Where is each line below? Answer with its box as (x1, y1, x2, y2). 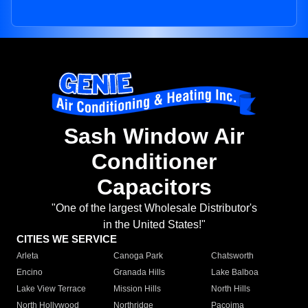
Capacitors (96, 175, 212, 200)
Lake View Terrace (16, 284, 86, 294)
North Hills (210, 284, 250, 294)
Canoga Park (113, 251, 164, 261)
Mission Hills (113, 284, 162, 294)
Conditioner (91, 149, 217, 175)
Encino (16, 267, 43, 278)
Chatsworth (210, 251, 254, 261)
